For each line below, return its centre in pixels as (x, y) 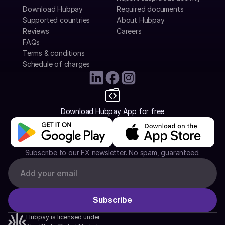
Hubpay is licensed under (63, 217)
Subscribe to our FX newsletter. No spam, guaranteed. (113, 153)
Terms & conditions (54, 53)
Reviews (36, 31)
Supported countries (57, 20)
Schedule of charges (57, 64)
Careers (129, 31)
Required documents (150, 9)
